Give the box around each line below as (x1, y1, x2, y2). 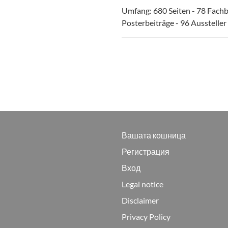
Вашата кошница (122, 130, 186, 140)
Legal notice (122, 179, 163, 189)
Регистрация (122, 147, 169, 156)
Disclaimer (122, 195, 159, 205)
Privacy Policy (122, 212, 170, 221)
